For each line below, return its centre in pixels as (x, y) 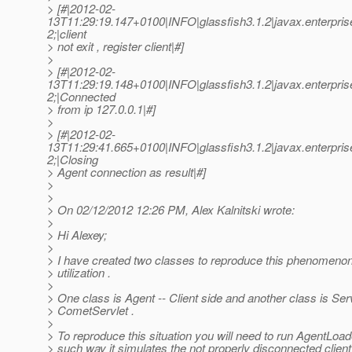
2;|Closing (73, 159)
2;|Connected (81, 97)
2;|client (67, 34)
